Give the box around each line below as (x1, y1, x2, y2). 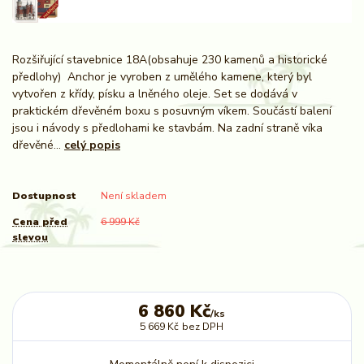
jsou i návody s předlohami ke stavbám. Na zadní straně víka (12, 119, 323, 136)
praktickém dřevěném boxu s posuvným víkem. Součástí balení (12, 102, 331, 119)
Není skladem (100, 189, 167, 203)
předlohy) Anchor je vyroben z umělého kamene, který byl (12, 68, 312, 84)
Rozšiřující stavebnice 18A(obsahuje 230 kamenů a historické (12, 51, 327, 67)
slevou (12, 231, 48, 245)
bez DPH (182, 320, 224, 334)
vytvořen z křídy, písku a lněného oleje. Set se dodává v (12, 85, 297, 102)
